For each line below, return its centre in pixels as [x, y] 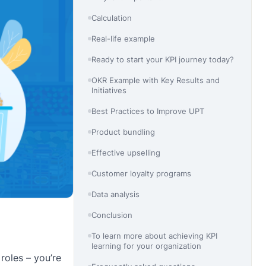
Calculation [112, 18]
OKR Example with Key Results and [156, 80]
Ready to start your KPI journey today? [163, 59]
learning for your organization [147, 246]
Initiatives [109, 90]
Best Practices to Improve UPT [148, 111]
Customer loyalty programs [142, 173]
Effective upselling [126, 152]
